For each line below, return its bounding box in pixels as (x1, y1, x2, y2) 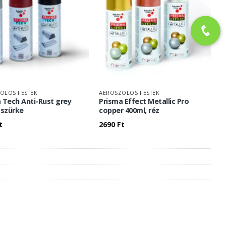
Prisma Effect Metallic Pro (99, 96, 189, 106)
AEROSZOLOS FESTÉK (99, 88, 160, 96)
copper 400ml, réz (99, 105, 159, 116)
